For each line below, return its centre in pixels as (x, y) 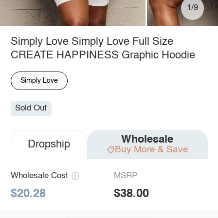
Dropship (49, 145)
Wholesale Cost (39, 176)
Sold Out (31, 109)
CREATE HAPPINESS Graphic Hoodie (103, 55)
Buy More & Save (151, 150)
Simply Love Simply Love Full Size (92, 42)
